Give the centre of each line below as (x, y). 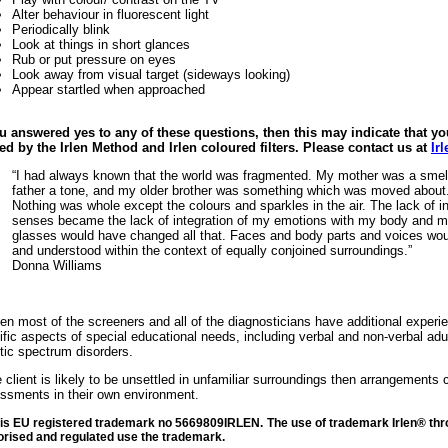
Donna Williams (57, 266)
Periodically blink (61, 30)
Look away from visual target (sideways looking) (151, 75)
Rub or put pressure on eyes (94, 60)
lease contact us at (371, 148)
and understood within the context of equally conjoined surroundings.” (212, 251)
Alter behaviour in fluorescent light (110, 15)
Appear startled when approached (108, 90)
